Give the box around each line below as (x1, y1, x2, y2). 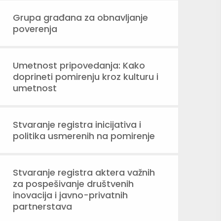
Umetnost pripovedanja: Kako (13, 59, 145, 72)
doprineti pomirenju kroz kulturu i (13, 71, 158, 83)
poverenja (13, 23, 57, 35)
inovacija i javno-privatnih (13, 189, 128, 201)
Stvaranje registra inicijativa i (13, 118, 141, 131)
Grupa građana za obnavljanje (13, 11, 148, 24)
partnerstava (13, 200, 72, 213)
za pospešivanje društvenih (13, 178, 134, 190)
